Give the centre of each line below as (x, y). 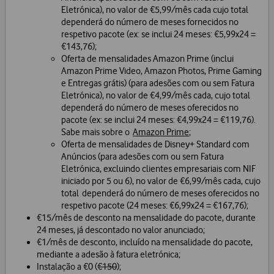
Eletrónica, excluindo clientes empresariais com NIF (158, 169)
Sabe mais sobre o (97, 132)
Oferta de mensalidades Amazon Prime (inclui (147, 59)
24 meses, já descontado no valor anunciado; (121, 230)
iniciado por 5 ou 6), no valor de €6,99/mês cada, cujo (161, 181)
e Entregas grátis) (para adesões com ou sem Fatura (158, 83)
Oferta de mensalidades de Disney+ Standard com (155, 145)
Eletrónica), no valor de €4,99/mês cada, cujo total (156, 96)
